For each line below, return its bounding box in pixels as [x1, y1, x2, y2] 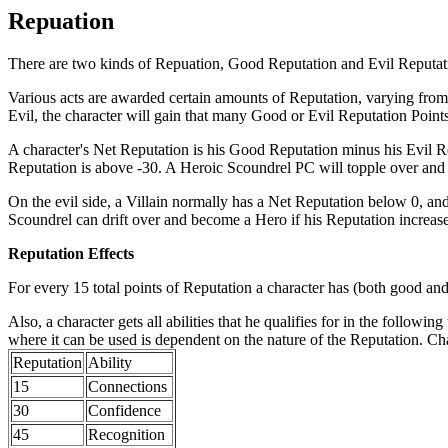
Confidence [88, 401, 161, 419]
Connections [88, 377, 167, 395]
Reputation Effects [8, 244, 134, 262]
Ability [88, 353, 132, 371]
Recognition [88, 425, 165, 443]
